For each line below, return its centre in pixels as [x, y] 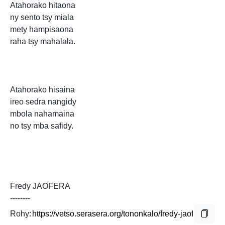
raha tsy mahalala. [43, 42]
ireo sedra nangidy [43, 102]
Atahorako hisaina [42, 90]
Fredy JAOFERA [40, 186]
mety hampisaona [42, 30]
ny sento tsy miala [42, 18]
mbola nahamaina [42, 114]
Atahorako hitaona [43, 6]
